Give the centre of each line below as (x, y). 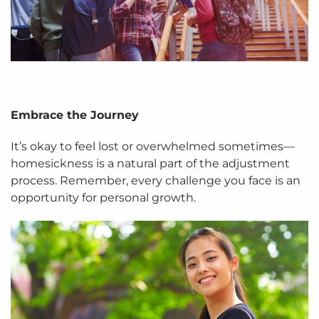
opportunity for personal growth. (103, 198)
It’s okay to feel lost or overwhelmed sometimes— (153, 147)
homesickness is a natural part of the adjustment (150, 164)
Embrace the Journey (75, 115)
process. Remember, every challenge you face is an (156, 181)
